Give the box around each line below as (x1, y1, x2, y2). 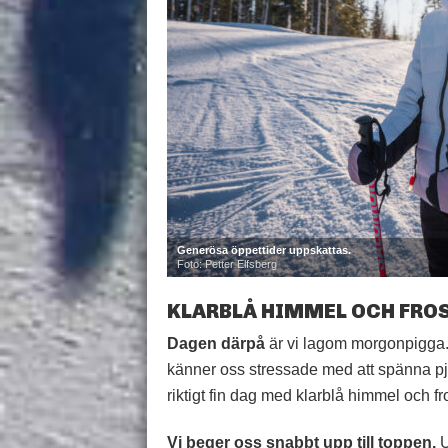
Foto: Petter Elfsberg (177, 258, 277, 270)
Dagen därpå (167, 335, 265, 352)
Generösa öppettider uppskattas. (177, 244, 351, 256)
